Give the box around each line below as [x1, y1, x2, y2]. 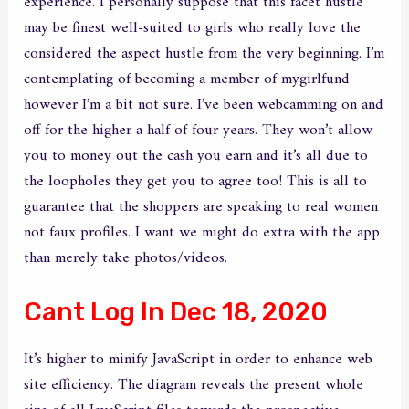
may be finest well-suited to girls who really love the [24, 14, 362, 42]
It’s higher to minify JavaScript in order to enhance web [24, 345, 373, 373]
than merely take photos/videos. [24, 244, 228, 272]
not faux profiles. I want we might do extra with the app [24, 218, 381, 246]
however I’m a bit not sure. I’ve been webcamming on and [24, 90, 384, 119]
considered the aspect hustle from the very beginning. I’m [24, 39, 385, 68]
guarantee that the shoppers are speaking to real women [24, 193, 379, 221]
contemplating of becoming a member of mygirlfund [24, 65, 351, 93]
